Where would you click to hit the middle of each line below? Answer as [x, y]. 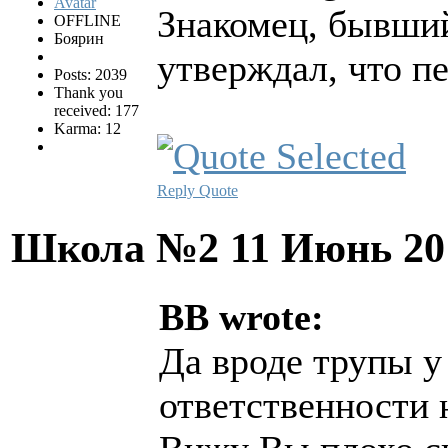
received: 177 [96, 111]
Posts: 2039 [90, 75]
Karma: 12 [87, 129]
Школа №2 [120, 248]
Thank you [88, 93]
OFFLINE [87, 21]
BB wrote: [241, 317]
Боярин [79, 39]
